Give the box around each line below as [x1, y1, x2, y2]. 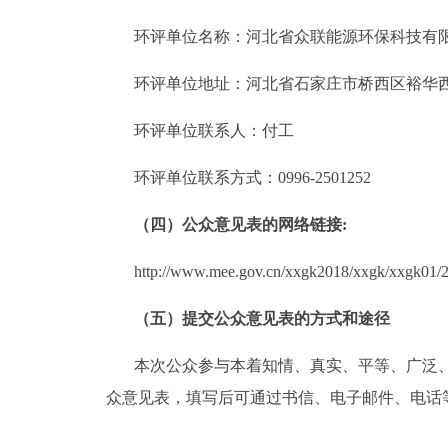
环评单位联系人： [134, 122, 262, 139]
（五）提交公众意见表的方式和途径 [134, 310, 390, 327]
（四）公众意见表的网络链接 [134, 216, 342, 233]
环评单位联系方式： [134, 169, 278, 186]
